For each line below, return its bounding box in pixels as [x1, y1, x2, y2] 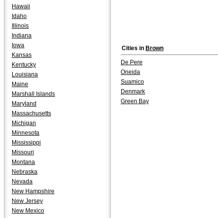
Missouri [12, 149, 34, 156]
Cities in [122, 45, 145, 52]
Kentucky [12, 61, 36, 68]
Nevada [12, 178, 33, 185]
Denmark [121, 88, 145, 95]
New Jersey [12, 198, 43, 204]
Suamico [121, 78, 144, 85]
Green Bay [121, 98, 149, 105]
